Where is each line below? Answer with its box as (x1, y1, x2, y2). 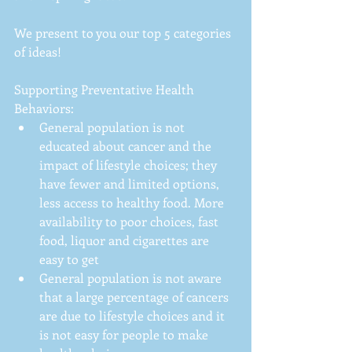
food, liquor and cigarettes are (39, 231, 212, 248)
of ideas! (14, 42, 61, 60)
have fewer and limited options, (39, 174, 222, 192)
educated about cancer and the (39, 137, 214, 154)
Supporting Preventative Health (14, 80, 197, 97)
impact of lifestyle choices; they (39, 156, 220, 173)
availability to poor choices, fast (39, 212, 222, 229)
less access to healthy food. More (39, 193, 227, 211)
